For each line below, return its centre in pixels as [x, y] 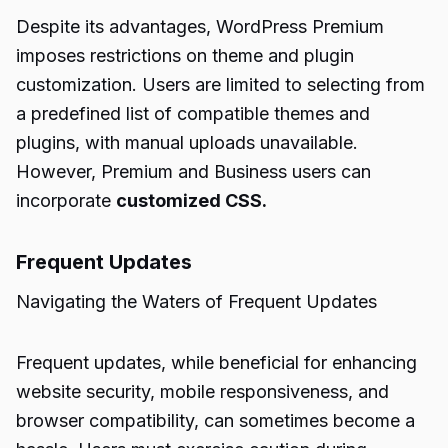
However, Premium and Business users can [193, 171]
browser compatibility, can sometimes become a [215, 420]
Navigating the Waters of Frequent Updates [196, 301]
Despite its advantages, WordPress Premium [200, 26]
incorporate [66, 200]
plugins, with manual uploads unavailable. [187, 142]
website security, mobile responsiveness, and [202, 391]
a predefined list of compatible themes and [193, 113]
